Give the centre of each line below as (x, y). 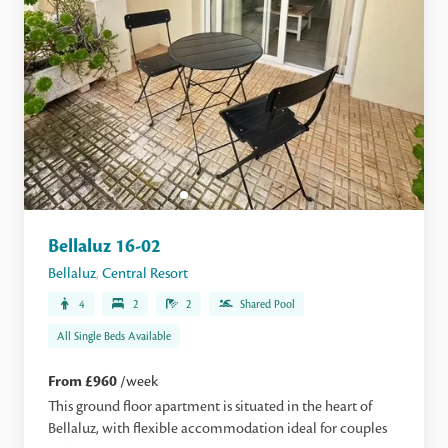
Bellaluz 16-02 (104, 246)
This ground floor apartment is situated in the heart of (210, 406)
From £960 (84, 381)
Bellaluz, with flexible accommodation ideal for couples (217, 428)
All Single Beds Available (114, 336)
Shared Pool (267, 304)
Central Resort (145, 273)
